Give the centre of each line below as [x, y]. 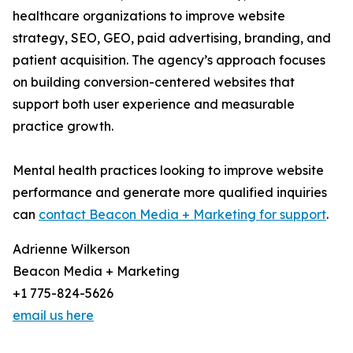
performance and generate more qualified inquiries [170, 192]
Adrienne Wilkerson [71, 249]
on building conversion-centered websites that [154, 82]
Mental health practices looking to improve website [168, 170]
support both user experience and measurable [154, 104]
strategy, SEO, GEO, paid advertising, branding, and [172, 38]
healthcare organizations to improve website [149, 16]
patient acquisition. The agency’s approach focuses [169, 60]
